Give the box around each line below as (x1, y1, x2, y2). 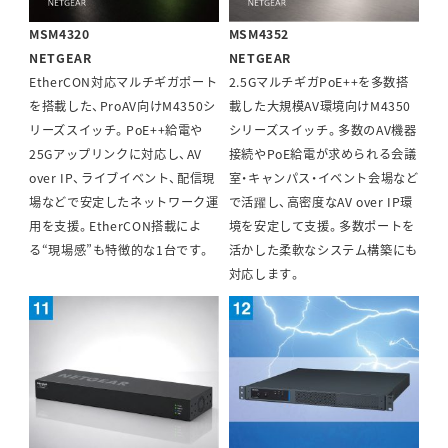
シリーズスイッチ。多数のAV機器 (228, 121, 417, 140)
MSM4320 (29, 25, 90, 44)
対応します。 (228, 265, 302, 284)
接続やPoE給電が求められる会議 (228, 145, 417, 164)
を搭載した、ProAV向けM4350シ (29, 97, 216, 116)
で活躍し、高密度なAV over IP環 (228, 193, 413, 212)
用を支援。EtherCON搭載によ (29, 217, 202, 236)
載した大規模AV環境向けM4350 (228, 97, 412, 116)
